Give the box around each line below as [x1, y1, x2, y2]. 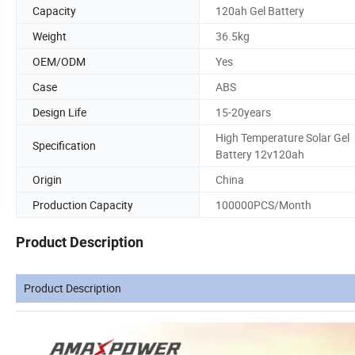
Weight [32, 28, 67, 44]
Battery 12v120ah [216, 146, 304, 162]
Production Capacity [32, 197, 133, 212]
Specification [32, 138, 96, 154]
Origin [32, 171, 62, 187]
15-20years [216, 104, 271, 120]
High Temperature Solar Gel [216, 129, 349, 145]
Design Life [32, 104, 86, 120]
